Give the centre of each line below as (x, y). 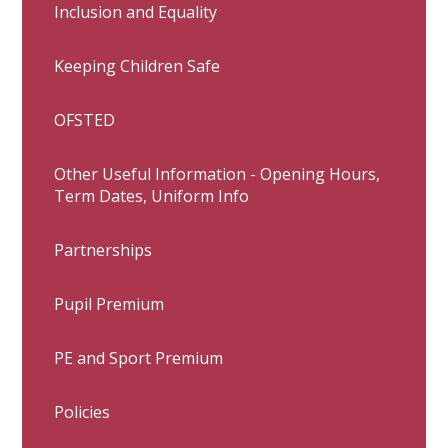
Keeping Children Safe (137, 66)
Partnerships (103, 250)
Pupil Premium (109, 304)
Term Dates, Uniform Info (152, 196)
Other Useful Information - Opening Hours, (217, 174)
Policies (82, 412)
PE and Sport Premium (139, 358)
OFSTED (85, 120)
